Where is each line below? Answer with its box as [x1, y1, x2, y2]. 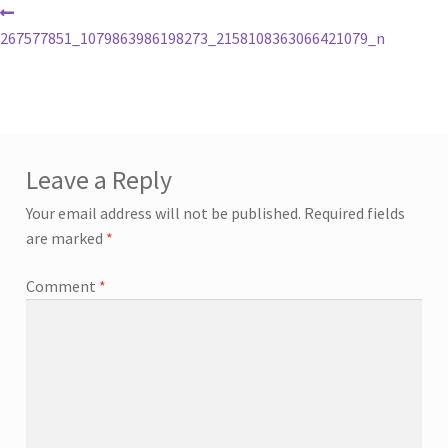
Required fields [303, 203, 405, 224]
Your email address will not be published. [25, 203, 301, 224]
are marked [25, 228, 106, 249]
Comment [25, 275, 99, 296]
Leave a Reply [25, 164, 172, 197]
